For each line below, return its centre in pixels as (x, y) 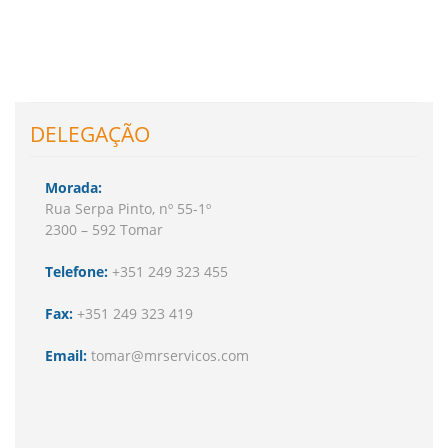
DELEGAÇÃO (90, 134)
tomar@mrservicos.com (168, 355)
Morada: (73, 187)
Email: (66, 355)
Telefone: (78, 271)
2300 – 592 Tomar (104, 229)
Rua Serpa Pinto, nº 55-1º (128, 208)
